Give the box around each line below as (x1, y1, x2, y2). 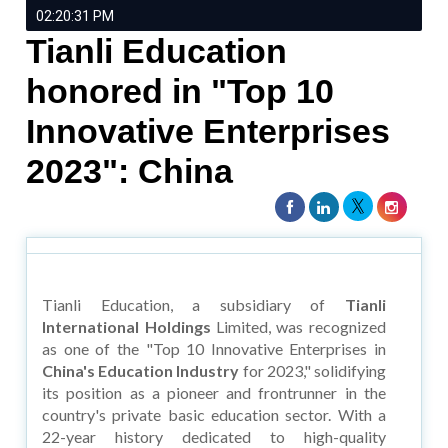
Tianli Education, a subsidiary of (42, 294, 345, 314)
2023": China (26, 151, 234, 190)
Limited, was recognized (210, 316, 386, 336)
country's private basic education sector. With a (42, 404, 386, 424)
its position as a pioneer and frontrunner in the (42, 382, 386, 402)
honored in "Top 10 (26, 71, 335, 110)
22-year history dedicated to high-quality (42, 426, 386, 446)
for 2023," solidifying (239, 360, 386, 380)
